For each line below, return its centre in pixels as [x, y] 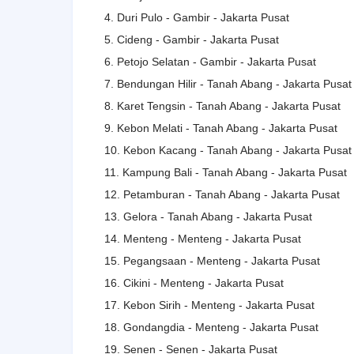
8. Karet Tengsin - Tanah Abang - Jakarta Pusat [222, 105]
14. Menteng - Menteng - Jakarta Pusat [203, 238]
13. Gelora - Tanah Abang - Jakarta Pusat [208, 216]
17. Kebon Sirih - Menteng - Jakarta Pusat [209, 305]
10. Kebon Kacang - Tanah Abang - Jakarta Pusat [228, 150]
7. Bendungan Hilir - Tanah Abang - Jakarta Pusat [228, 83]
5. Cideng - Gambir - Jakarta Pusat [192, 39]
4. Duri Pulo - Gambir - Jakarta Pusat [197, 17]
